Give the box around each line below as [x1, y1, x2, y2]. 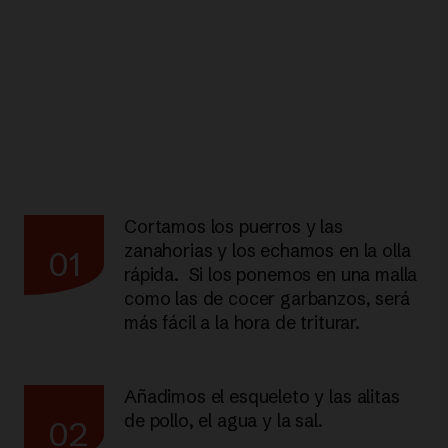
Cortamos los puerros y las [124, 214, 343, 238]
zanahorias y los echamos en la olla [124, 238, 411, 262]
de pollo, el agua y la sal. [124, 408, 323, 432]
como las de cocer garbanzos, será [124, 286, 410, 310]
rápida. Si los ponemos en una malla [124, 262, 418, 286]
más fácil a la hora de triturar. [124, 310, 360, 334]
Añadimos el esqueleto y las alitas [124, 384, 400, 408]
